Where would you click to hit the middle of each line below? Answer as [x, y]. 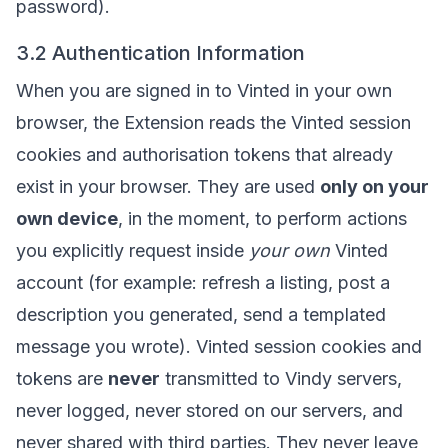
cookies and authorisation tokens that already [204, 154]
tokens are [62, 378]
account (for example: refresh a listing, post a [203, 282]
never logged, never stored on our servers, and [209, 410]
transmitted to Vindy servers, [281, 378]
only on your [374, 186]
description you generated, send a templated [201, 314]
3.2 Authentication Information [160, 53]
